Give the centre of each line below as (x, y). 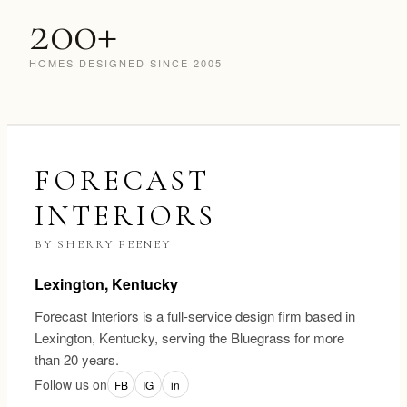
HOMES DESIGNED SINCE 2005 (126, 63)
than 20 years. (77, 360)
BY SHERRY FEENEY (103, 245)
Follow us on (71, 385)
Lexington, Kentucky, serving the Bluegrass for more (189, 338)
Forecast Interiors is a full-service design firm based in (195, 316)
